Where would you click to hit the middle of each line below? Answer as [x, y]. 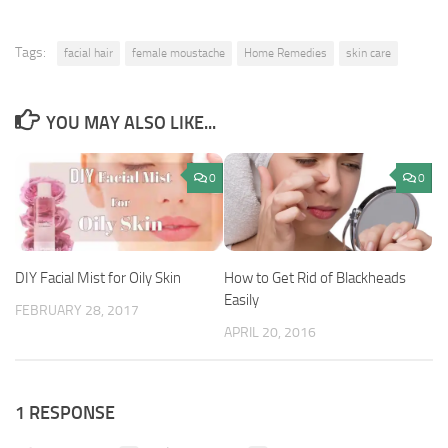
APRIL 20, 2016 [270, 333]
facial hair [88, 53]
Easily [241, 300]
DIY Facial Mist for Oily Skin [98, 278]
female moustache [178, 53]
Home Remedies [285, 53]
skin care [368, 53]
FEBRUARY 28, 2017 [77, 311]
